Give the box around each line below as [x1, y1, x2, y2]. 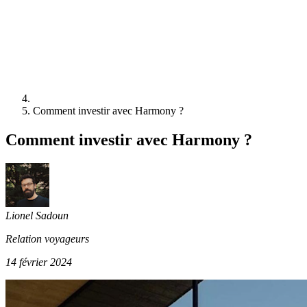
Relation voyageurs [5, 232, 89, 245]
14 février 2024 [5, 256, 72, 268]
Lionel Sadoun [5, 209, 69, 221]
